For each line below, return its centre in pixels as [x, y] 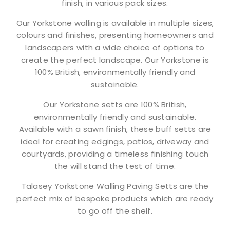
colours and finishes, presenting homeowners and [115, 35]
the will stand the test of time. [115, 166]
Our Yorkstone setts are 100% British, [115, 104]
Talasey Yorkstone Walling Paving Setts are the [115, 186]
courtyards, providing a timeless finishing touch [115, 154]
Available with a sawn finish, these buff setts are [115, 129]
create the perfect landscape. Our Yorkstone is [115, 60]
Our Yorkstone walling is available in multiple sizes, [115, 23]
